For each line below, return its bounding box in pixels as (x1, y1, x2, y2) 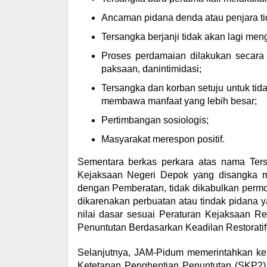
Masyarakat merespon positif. (101, 134, 225, 144)
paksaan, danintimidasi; (101, 64, 201, 74)
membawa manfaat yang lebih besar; (101, 96, 257, 106)
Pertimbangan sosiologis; (101, 115, 209, 125)
